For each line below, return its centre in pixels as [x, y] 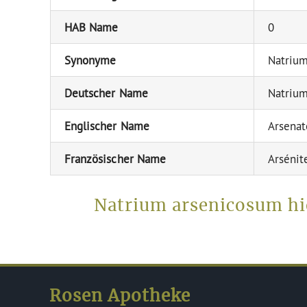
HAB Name [91, 27]
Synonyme [90, 60]
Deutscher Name [106, 93]
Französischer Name [115, 158]
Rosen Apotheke [120, 296]
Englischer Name [107, 125]
